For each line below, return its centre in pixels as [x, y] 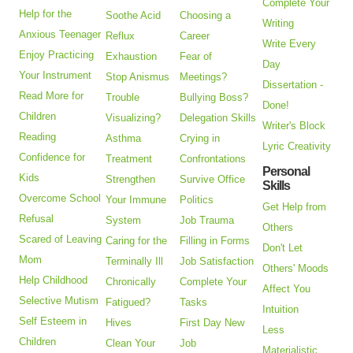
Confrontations [213, 159]
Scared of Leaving [61, 240]
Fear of [196, 57]
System [124, 221]
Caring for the [137, 241]
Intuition [281, 310]
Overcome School [60, 199]
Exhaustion [132, 57]
